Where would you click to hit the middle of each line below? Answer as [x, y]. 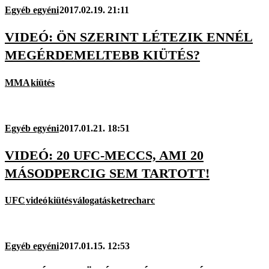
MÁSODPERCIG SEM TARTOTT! [107, 173]
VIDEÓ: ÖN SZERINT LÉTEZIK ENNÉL [129, 37]
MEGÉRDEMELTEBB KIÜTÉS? [102, 55]
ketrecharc [133, 201]
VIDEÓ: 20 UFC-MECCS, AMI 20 [104, 155]
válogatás [92, 201]
